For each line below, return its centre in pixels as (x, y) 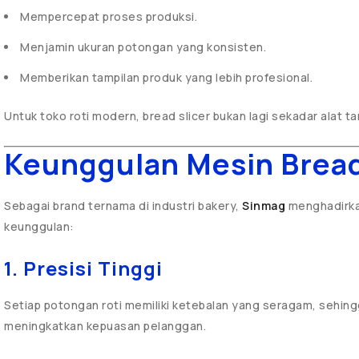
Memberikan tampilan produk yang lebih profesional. (166, 77)
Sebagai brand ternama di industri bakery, (123, 206)
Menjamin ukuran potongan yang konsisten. (143, 47)
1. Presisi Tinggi (83, 268)
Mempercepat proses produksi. (109, 16)
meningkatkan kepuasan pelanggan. (105, 326)
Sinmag (264, 206)
